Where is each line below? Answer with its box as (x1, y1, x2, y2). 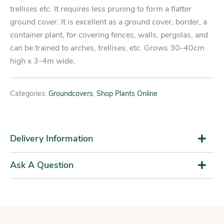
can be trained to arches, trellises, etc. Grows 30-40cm (10, 42, 204, 54)
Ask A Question (10, 159, 73, 171)
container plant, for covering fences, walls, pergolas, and (10, 29, 208, 41)
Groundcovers (48, 88, 93, 99)
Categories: (10, 88, 48, 99)
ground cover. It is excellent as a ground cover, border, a (10, 16, 207, 28)
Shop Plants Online (96, 88, 157, 99)
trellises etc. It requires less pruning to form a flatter (10, 3, 191, 15)
